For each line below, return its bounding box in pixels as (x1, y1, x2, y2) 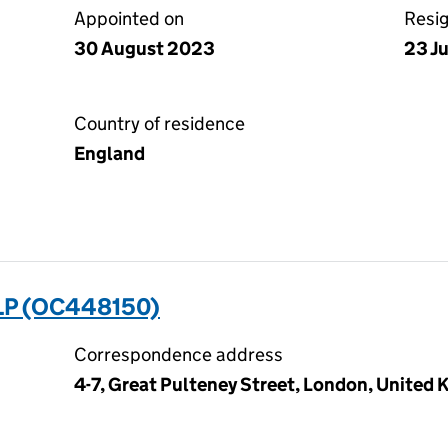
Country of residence (74, 112, 245, 135)
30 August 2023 (74, 37, 215, 60)
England (74, 142, 145, 165)
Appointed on (74, 7, 184, 30)
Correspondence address (74, 343, 283, 366)
